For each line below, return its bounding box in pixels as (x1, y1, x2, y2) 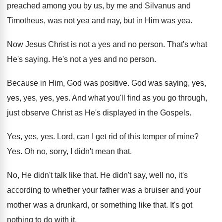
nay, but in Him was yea (107, 16, 190, 25)
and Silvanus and (129, 1, 191, 10)
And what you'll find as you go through (72, 94, 205, 102)
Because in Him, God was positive (7, 79, 127, 87)
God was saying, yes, (131, 79, 206, 87)
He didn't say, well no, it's (100, 171, 188, 179)
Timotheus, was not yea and (7, 16, 105, 25)
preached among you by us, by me (7, 1, 127, 10)
